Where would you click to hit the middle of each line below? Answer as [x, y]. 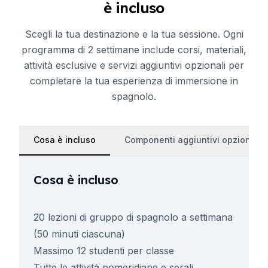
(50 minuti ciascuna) [79, 234]
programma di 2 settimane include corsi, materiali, [134, 50]
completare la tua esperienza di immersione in [134, 81]
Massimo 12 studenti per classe [104, 251]
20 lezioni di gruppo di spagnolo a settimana [133, 217]
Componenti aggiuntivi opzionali [193, 140]
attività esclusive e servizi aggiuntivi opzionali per [134, 65]
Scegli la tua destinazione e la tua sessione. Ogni [134, 34]
